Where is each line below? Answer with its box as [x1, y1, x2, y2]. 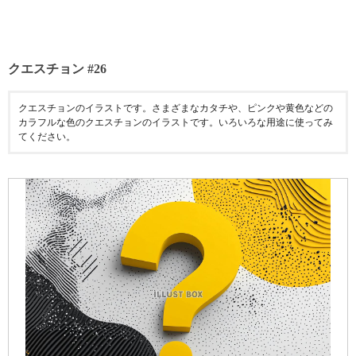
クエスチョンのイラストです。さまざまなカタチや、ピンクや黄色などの [18, 103, 333, 114]
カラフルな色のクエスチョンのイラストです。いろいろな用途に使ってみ [18, 117, 333, 128]
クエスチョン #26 [8, 62, 106, 75]
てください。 [18, 131, 75, 142]
